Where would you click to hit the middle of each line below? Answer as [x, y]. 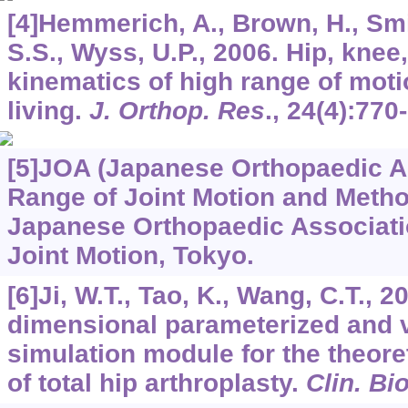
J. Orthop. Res [177, 111]
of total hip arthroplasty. [156, 383]
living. [48, 111]
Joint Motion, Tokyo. [130, 256]
